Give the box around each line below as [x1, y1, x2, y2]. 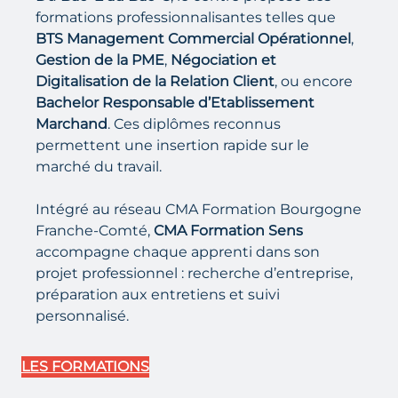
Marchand [36, 115, 107, 132]
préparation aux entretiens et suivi [36, 286, 280, 303]
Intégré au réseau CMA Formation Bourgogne [36, 201, 362, 218]
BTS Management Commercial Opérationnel [36, 30, 351, 47]
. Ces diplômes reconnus [107, 115, 281, 132]
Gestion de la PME [36, 52, 164, 68]
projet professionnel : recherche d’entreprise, [36, 265, 353, 282]
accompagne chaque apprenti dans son [36, 243, 320, 260]
